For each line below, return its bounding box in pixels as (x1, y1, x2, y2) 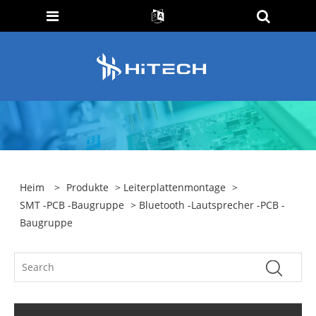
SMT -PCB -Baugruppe (20, 198, 125, 212)
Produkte (66, 181, 109, 194)
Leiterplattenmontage (123, 181, 226, 194)
